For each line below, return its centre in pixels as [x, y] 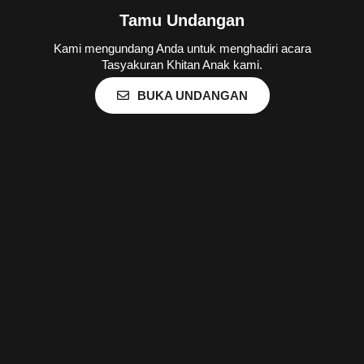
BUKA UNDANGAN [192, 95]
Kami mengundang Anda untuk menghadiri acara [182, 48]
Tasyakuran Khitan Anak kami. [182, 65]
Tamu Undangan [182, 20]
